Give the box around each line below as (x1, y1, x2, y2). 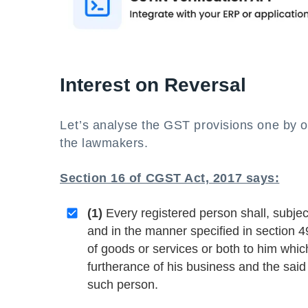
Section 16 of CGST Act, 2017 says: (60, 171, 280, 185)
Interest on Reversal (60, 74, 246, 96)
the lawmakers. (60, 136, 148, 150)
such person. (87, 278, 158, 291)
